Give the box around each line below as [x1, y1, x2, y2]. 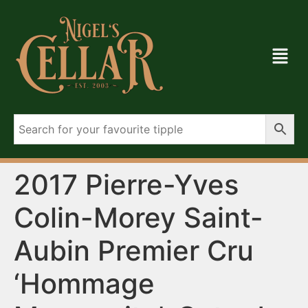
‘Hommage [14, 267, 155, 300]
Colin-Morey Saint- [14, 201, 263, 234]
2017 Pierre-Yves [14, 168, 239, 201]
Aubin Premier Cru [14, 234, 254, 267]
